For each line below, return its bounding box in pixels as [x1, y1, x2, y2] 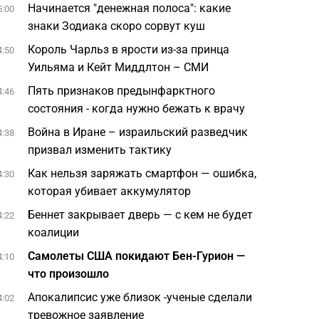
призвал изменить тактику [28, 143, 172, 157]
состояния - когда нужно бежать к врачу [28, 102, 246, 115]
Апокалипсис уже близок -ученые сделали [28, 291, 253, 304]
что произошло [28, 267, 110, 281]
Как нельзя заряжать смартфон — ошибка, [28, 167, 257, 180]
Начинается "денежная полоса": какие [28, 1, 231, 15]
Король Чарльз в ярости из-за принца [28, 43, 230, 56]
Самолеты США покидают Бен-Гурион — [28, 249, 246, 263]
